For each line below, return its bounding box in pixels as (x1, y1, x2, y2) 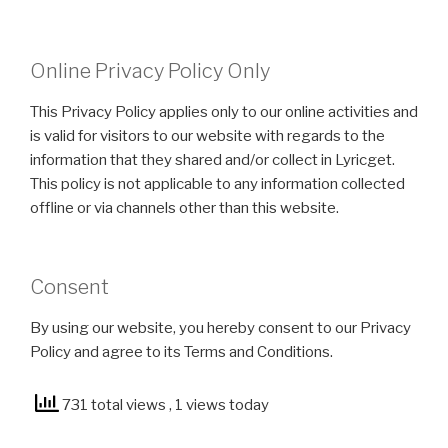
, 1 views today (169, 396, 269, 415)
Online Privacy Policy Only (30, 59, 270, 83)
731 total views (59, 396, 169, 415)
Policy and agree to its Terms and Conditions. (30, 342, 333, 361)
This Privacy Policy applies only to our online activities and (30, 103, 418, 121)
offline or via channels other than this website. (30, 199, 339, 217)
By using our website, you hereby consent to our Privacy (30, 318, 411, 337)
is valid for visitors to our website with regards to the (30, 127, 385, 145)
